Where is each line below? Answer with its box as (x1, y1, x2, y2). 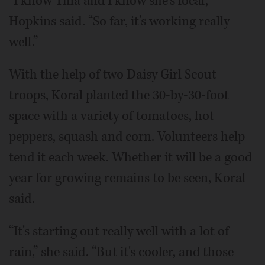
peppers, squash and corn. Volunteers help (9, 127, 245, 146)
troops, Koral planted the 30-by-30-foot (9, 86, 229, 104)
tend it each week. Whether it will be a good (9, 148, 252, 166)
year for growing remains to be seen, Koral (9, 169, 245, 187)
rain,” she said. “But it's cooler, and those (9, 243, 234, 261)
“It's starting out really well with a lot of (9, 222, 229, 240)
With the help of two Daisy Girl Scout (9, 65, 216, 83)
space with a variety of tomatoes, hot (9, 106, 214, 125)
